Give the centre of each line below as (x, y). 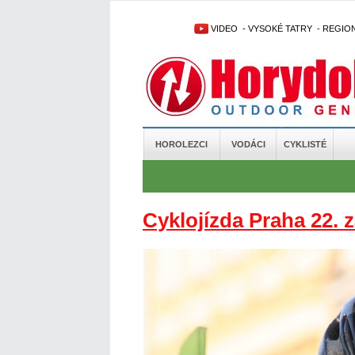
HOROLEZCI (181, 144)
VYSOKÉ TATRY (280, 29)
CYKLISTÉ (305, 144)
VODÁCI (248, 144)
